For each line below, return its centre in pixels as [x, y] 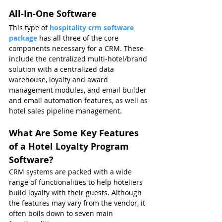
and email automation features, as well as [79, 101]
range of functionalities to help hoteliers [77, 182]
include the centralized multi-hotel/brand [79, 59]
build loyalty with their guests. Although [76, 193]
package [23, 38]
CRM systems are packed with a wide [71, 172]
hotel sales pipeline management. [65, 111]
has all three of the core [80, 38]
